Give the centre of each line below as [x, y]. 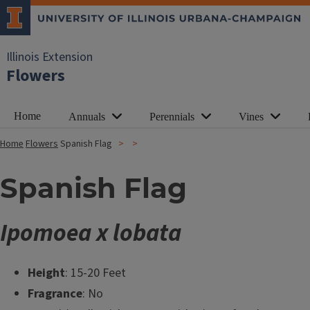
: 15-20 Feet [95, 273]
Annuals [87, 117]
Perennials [172, 117]
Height [46, 273]
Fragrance [55, 294]
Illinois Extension [49, 57]
